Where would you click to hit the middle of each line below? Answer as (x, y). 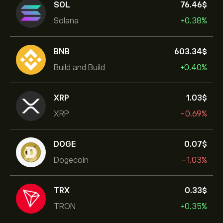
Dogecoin (71, 160)
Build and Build (79, 67)
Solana (66, 21)
